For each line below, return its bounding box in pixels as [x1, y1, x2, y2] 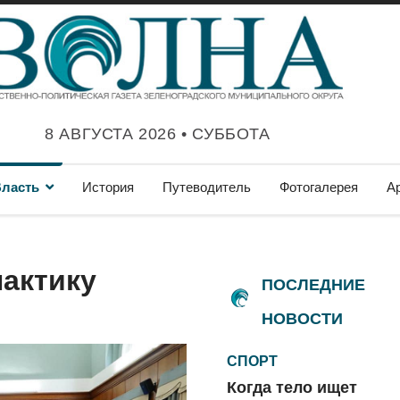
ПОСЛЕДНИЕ [262, 276, 365, 294]
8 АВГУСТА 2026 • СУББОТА [45, 124, 271, 143]
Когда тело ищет [227, 379, 357, 396]
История [82, 179, 134, 195]
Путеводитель [162, 179, 251, 195]
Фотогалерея [279, 179, 358, 195]
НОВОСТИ [262, 310, 343, 328]
